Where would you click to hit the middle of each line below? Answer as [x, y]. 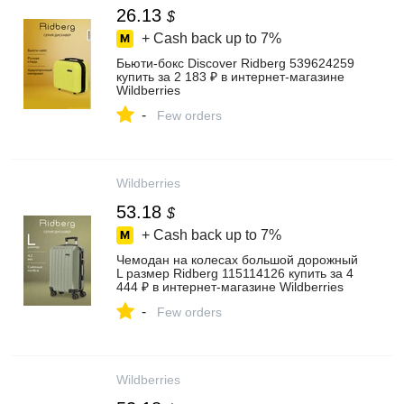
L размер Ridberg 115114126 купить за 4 [235, 273]
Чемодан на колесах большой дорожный [237, 260]
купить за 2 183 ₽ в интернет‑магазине [230, 77]
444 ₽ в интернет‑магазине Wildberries [230, 287]
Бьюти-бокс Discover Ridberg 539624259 [235, 63]
